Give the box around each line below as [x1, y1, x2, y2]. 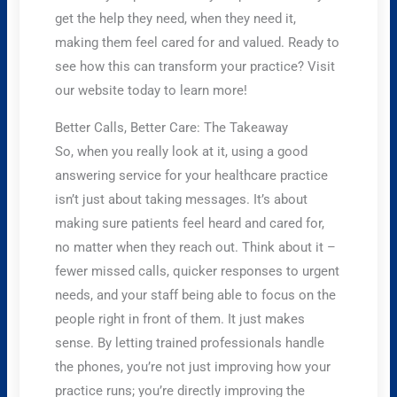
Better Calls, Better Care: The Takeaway [55, 119, 289, 136]
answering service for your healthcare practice [55, 167, 329, 183]
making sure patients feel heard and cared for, [55, 214, 325, 231]
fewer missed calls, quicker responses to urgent [55, 262, 340, 279]
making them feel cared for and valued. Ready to [55, 35, 340, 51]
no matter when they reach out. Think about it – [55, 238, 337, 255]
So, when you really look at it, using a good [55, 143, 308, 160]
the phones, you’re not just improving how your [55, 358, 331, 375]
